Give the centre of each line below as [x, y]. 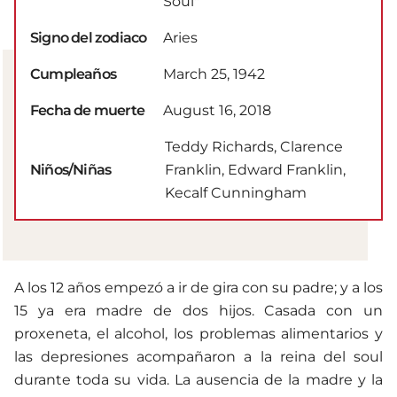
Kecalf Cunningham [236, 192]
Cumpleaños [73, 74]
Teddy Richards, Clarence [254, 146]
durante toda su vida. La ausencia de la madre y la [198, 379]
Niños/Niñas [71, 169]
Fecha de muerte [87, 110]
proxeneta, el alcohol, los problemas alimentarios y [198, 333]
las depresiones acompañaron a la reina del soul [198, 356]
